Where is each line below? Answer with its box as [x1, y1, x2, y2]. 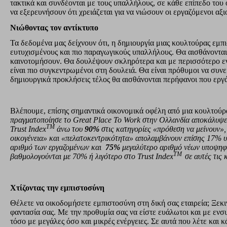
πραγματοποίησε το [10, 115, 73, 124]
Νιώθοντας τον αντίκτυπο [10, 23, 98, 32]
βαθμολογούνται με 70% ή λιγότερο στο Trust [10, 152, 154, 161]
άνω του [57, 124, 85, 133]
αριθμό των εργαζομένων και [10, 142, 105, 152]
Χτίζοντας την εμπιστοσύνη [10, 183, 104, 192]
